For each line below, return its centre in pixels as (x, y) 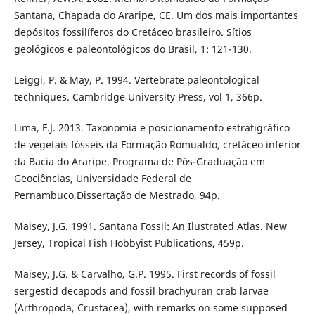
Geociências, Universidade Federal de (102, 179)
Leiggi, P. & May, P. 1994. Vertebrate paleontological (136, 80)
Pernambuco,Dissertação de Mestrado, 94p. (117, 195)
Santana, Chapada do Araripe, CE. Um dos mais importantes (156, 15)
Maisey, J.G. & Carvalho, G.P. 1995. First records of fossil (144, 274)
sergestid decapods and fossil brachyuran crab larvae (141, 291)
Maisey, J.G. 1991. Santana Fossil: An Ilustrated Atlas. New (150, 226)
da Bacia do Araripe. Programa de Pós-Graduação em (139, 162)
